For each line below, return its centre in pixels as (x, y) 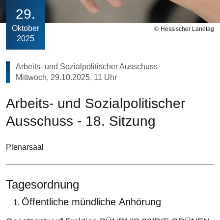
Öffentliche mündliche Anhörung (91, 202)
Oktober (26, 28)
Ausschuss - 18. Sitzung (81, 121)
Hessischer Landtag (187, 29)
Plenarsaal (25, 147)
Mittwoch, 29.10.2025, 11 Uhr (66, 77)
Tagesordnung (42, 184)
